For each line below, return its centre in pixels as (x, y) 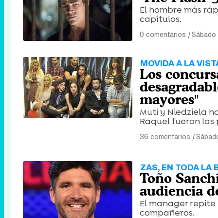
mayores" (169, 99)
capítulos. (161, 19)
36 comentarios (165, 136)
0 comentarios (163, 34)
